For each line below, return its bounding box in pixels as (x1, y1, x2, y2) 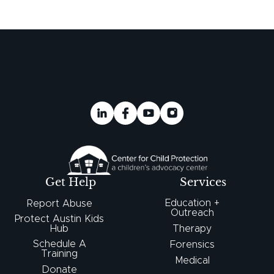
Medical (174, 256, 210, 266)
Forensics (169, 240, 215, 250)
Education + (165, 198, 220, 209)
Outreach (170, 208, 214, 218)
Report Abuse (26, 199, 92, 209)
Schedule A (32, 239, 86, 250)
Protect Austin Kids (15, 214, 105, 224)
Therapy (172, 224, 212, 234)
